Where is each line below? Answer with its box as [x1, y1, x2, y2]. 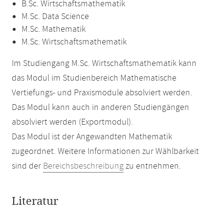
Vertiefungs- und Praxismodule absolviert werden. [12, 87, 192, 99]
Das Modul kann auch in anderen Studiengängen [12, 102, 189, 113]
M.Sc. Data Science [22, 11, 89, 22]
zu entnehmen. [124, 160, 181, 172]
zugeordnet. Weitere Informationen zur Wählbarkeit [12, 146, 199, 157]
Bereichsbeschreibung [43, 160, 124, 172]
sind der [12, 160, 43, 172]
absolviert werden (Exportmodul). [12, 116, 133, 128]
